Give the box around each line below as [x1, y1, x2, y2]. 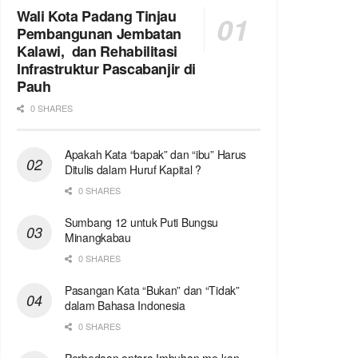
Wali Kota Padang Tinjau [17, 6, 181, 27]
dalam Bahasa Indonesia [65, 297, 185, 314]
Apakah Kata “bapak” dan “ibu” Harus [65, 146, 247, 163]
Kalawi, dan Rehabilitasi [17, 41, 177, 62]
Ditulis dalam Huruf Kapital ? [65, 161, 201, 178]
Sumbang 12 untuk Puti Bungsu [65, 214, 219, 231]
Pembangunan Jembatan [17, 23, 181, 45]
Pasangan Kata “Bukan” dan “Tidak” [65, 282, 240, 299]
